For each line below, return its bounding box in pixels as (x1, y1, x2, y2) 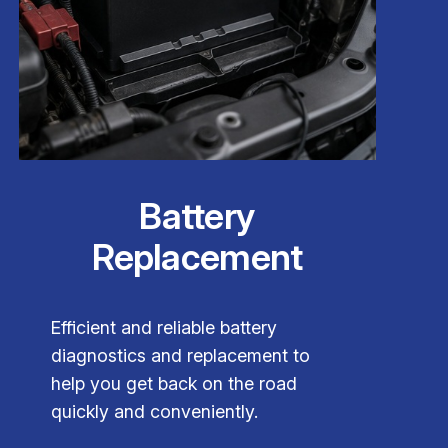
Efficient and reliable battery (50, 317, 277, 339)
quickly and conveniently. (50, 401, 258, 423)
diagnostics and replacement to (50, 345, 310, 367)
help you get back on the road (50, 373, 297, 395)
